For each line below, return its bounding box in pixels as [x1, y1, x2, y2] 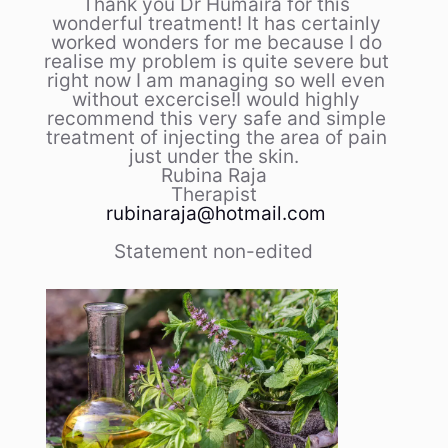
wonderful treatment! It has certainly [51, 11, 381, 35]
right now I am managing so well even [47, 68, 385, 92]
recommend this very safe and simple [46, 106, 386, 130]
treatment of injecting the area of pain [45, 125, 387, 149]
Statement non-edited [114, 239, 318, 263]
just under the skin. [128, 144, 304, 168]
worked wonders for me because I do [50, 30, 382, 54]
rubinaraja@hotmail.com [106, 201, 326, 225]
